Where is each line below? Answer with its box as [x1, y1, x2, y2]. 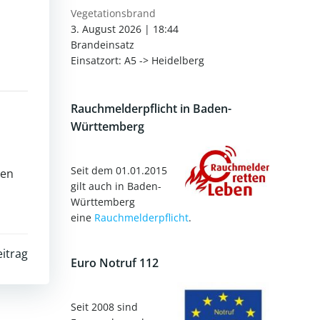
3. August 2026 [71, 21, 141, 36]
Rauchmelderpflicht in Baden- [71, 100, 231, 116]
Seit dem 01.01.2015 [71, 163, 167, 177]
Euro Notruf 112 [71, 254, 159, 271]
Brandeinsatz [71, 37, 134, 51]
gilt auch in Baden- [71, 179, 161, 193]
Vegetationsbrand [71, 6, 156, 20]
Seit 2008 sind [71, 299, 138, 314]
